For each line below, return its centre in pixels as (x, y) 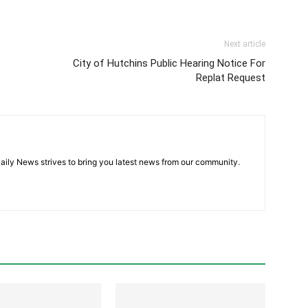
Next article (245, 44)
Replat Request (231, 78)
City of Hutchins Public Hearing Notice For (169, 64)
